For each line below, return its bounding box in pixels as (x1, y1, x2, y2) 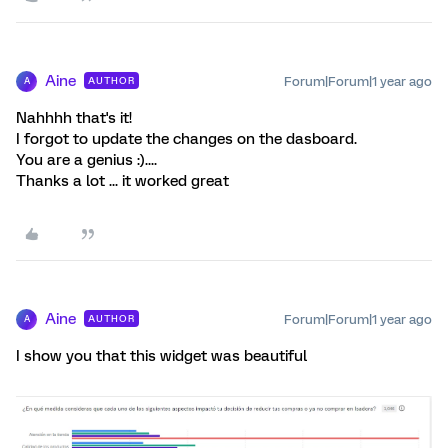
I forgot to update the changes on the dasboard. (16, 129, 357, 148)
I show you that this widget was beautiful (16, 346, 307, 365)
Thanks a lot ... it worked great (16, 171, 229, 190)
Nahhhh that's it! (16, 108, 132, 127)
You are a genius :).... (16, 150, 157, 169)
